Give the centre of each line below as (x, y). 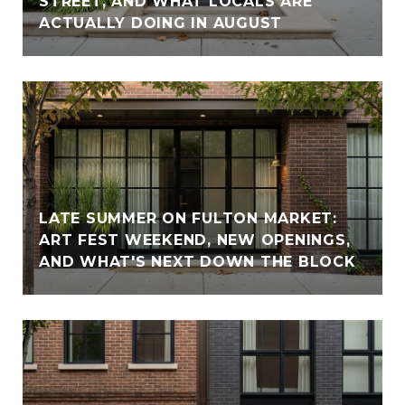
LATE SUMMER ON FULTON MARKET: (188, 219)
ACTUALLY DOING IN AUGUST (160, 24)
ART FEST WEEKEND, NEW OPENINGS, (195, 240)
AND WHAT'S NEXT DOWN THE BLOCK (198, 262)
